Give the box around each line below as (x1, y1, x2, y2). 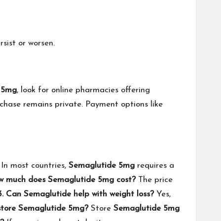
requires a (135, 161, 174, 170)
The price (136, 176, 173, 184)
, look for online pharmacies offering (17, 86, 150, 95)
